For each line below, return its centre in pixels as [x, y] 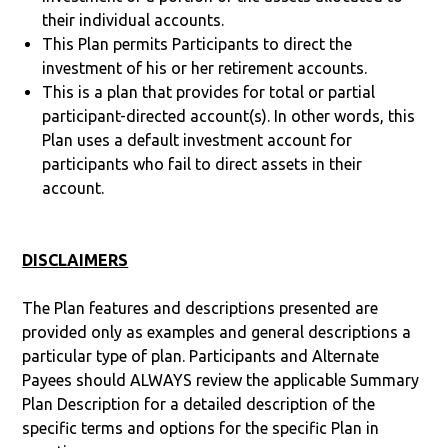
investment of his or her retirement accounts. [205, 67]
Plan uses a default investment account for [197, 139]
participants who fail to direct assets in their [202, 163]
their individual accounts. [133, 19]
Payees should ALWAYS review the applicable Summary [221, 379]
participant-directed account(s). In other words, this [229, 115]
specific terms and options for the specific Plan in [201, 427]
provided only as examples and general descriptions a [217, 331]
